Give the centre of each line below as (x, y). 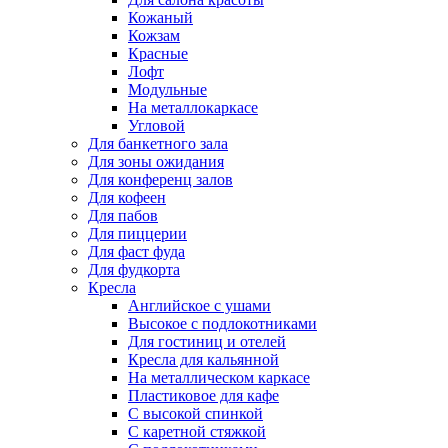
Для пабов (123, 216)
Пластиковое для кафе (203, 396)
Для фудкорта (134, 270)
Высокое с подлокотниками (222, 324)
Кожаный (160, 18)
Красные (158, 54)
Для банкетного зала (158, 144)
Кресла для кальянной (203, 360)
